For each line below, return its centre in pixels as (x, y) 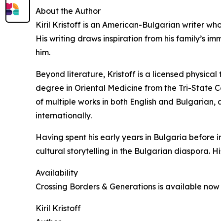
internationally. (64, 116)
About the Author (68, 11)
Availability (57, 173)
